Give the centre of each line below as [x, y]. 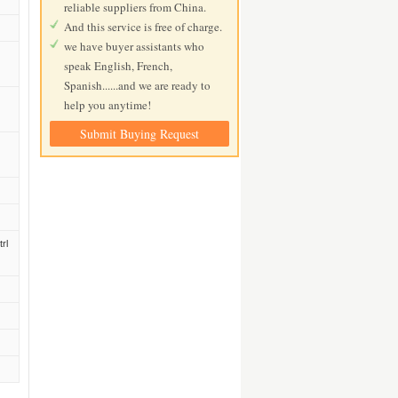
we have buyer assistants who [135, 46]
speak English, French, [119, 66]
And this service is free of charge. [143, 27]
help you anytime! [108, 105]
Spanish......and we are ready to [138, 85]
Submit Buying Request [140, 134]
